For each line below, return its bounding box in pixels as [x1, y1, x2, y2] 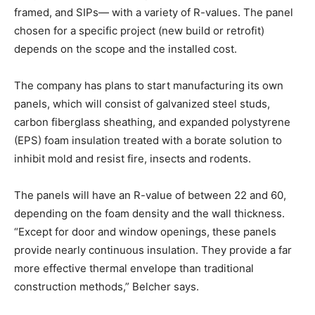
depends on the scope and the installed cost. [14, 41, 237, 56]
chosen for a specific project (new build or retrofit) [14, 23, 264, 37]
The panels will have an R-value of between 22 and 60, [14, 188, 286, 202]
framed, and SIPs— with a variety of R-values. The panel [14, 5, 293, 19]
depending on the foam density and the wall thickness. [14, 206, 285, 220]
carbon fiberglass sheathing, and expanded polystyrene [14, 115, 290, 129]
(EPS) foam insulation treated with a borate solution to [14, 133, 282, 147]
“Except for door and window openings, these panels [14, 224, 276, 238]
